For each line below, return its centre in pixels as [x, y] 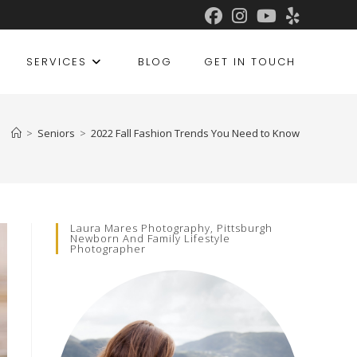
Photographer [108, 249]
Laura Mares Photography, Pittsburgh [171, 228]
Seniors [56, 133]
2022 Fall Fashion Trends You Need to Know [195, 133]
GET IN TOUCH [250, 62]
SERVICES [57, 62]
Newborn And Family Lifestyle [150, 238]
